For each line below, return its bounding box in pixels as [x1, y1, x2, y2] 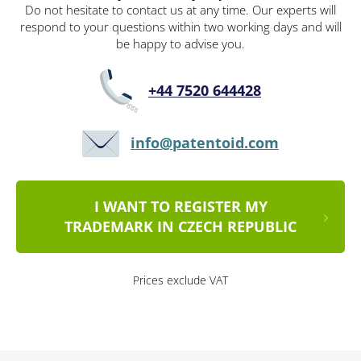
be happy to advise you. [116, 35, 245, 52]
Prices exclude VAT [133, 272, 228, 288]
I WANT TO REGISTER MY [93, 197, 268, 217]
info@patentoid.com [131, 133, 279, 153]
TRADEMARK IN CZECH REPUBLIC [64, 217, 297, 237]
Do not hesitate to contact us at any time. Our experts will [25, 2, 336, 19]
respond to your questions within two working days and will [19, 19, 342, 35]
